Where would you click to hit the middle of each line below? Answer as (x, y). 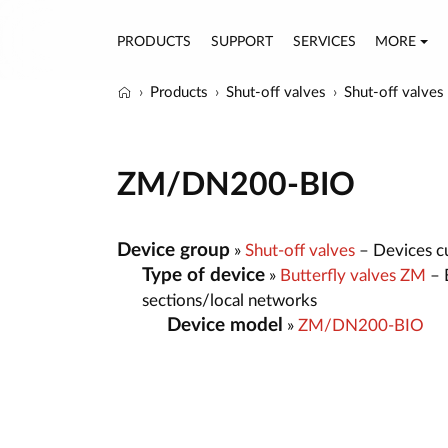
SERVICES (324, 41)
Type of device (203, 275)
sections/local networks (229, 300)
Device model (225, 325)
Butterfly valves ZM (353, 275)
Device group (173, 250)
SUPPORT (241, 41)
